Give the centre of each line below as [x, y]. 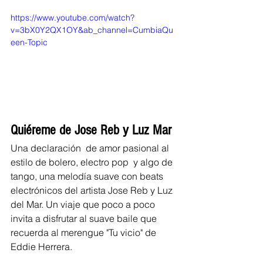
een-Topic [29, 43]
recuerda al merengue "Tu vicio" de [85, 233]
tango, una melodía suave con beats [88, 176]
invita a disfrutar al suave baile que [85, 219]
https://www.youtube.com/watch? [73, 18]
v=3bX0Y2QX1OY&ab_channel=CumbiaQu [92, 30]
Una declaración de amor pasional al [91, 148]
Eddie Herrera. [43, 247]
